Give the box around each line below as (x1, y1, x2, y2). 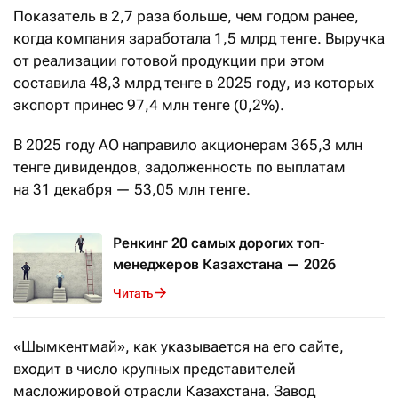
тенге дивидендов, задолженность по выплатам (13, 158, 346, 177)
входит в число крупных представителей (13, 360, 296, 378)
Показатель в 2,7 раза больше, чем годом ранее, (13, 7, 359, 26)
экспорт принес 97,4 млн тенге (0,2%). (13, 96, 284, 115)
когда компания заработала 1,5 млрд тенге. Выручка (13, 29, 385, 48)
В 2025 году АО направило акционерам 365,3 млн (13, 136, 362, 155)
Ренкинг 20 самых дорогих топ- (113, 235, 324, 252)
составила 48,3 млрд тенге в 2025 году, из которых (13, 74, 374, 92)
